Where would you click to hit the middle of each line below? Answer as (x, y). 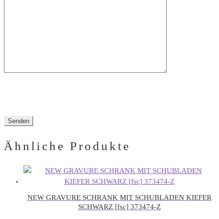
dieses (14, 5)
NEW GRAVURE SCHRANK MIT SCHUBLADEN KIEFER (119, 197)
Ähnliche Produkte (67, 146)
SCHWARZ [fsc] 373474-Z (119, 207)
